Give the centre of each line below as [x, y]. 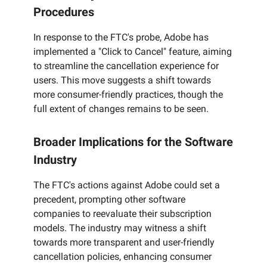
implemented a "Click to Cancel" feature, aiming [133, 52]
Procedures [64, 12]
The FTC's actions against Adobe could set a [127, 185]
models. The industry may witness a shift [120, 228]
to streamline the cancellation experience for [126, 66]
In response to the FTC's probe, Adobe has [121, 38]
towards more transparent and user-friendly [124, 243]
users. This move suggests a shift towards [122, 80]
